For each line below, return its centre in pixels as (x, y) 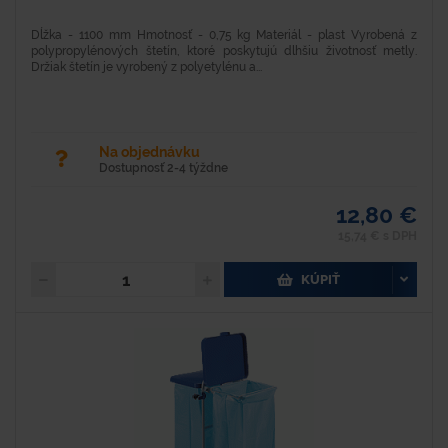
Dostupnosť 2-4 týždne (164, 168)
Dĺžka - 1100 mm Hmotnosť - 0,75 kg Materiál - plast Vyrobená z (224, 35)
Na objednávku (150, 152)
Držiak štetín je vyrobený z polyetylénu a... (146, 67)
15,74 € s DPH (377, 236)
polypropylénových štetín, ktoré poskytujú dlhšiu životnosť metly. (224, 51)
